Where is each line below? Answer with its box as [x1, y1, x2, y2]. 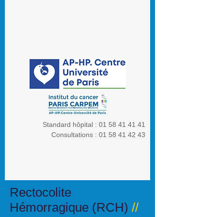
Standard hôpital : [43, 121, 99, 128]
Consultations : [51, 131, 99, 139]
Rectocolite [10, 185, 71, 200]
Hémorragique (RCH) [10, 200, 132, 215]
